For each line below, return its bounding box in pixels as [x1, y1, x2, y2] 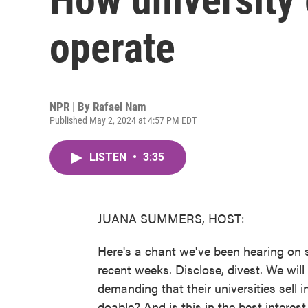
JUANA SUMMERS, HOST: [98, 210, 245, 227]
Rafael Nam [93, 100, 146, 113]
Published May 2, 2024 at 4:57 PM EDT [49, 115, 197, 126]
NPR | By [49, 100, 93, 113]
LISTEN [89, 151, 129, 164]
